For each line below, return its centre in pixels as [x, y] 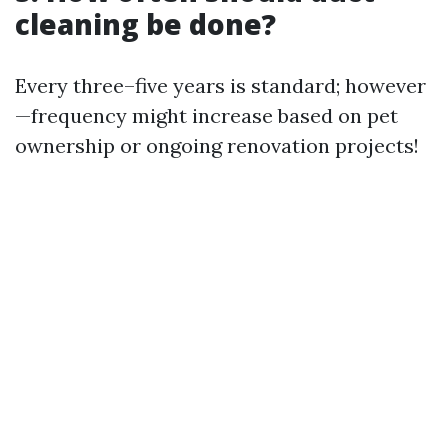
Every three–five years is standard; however [220, 86]
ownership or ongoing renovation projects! [217, 146]
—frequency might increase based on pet [206, 116]
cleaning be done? [145, 24]
